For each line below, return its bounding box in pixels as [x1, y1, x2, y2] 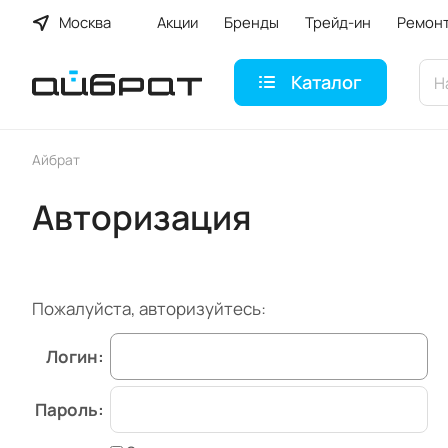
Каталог [291, 70, 362, 94]
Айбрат [32, 150, 80, 169]
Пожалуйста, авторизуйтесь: [32, 297, 266, 320]
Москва [59, 12, 111, 32]
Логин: [46, 345, 104, 368]
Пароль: [35, 398, 104, 421]
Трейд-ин [304, 12, 371, 32]
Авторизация [32, 194, 252, 240]
